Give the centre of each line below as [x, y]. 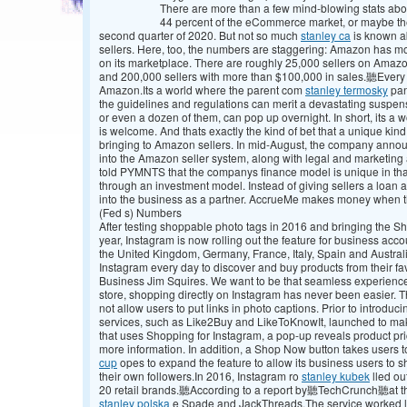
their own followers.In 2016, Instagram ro [200, 376]
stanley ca [326, 35]
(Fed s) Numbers [140, 213]
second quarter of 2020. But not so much [200, 35]
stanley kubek [336, 376]
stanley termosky [347, 90]
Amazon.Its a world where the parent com [202, 90]
